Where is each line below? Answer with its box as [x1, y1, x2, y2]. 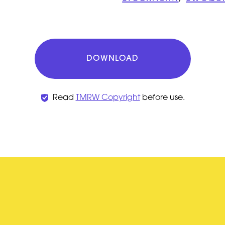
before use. [140, 94, 185, 102]
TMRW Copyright [75, 94, 140, 102]
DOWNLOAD [86, 55, 139, 63]
